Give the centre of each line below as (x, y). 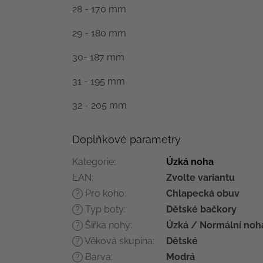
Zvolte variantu (200, 178)
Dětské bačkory (201, 210)
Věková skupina (118, 241)
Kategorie (93, 162)
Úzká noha (190, 162)
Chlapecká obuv (203, 194)
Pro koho (104, 194)
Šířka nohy (107, 225)
